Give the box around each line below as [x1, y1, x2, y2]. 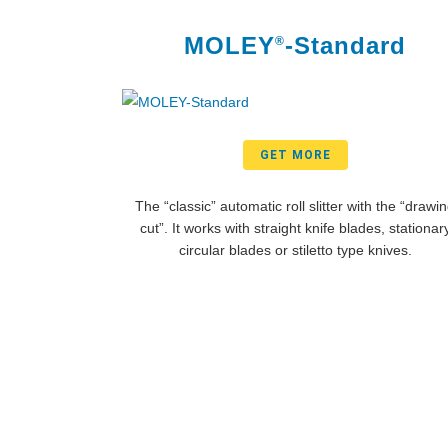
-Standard [285, 31, 407, 59]
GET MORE [259, 147, 331, 162]
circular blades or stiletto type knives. [178, 241, 412, 258]
